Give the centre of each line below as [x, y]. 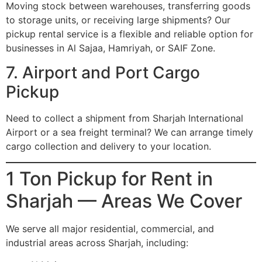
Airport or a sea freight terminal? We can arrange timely [130, 132]
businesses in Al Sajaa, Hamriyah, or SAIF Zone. [111, 48]
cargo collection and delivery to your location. [108, 146]
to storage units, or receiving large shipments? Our [118, 20]
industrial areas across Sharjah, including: [97, 242]
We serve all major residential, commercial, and [110, 228]
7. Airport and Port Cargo [103, 73]
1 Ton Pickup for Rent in [109, 178]
